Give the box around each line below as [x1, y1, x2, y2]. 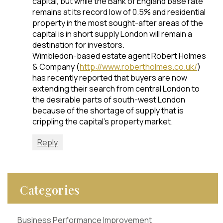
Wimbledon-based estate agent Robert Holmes [32, 50, 206, 61]
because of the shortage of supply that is [32, 105, 184, 116]
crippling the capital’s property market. [32, 116, 173, 127]
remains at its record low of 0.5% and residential [32, 6, 206, 17]
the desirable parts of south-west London [32, 94, 185, 105]
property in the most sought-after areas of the [32, 17, 203, 28]
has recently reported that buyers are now [32, 72, 187, 83]
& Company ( [32, 61, 80, 72]
